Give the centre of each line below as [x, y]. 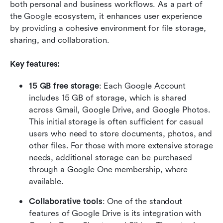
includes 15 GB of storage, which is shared [108, 98]
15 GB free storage [64, 86]
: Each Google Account [142, 86]
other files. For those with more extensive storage [121, 145]
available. [48, 181]
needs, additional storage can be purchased [111, 157]
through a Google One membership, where [109, 169]
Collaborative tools [66, 201]
